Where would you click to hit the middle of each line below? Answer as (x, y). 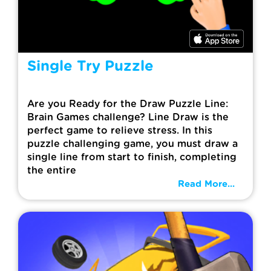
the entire (52, 171)
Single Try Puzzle (90, 67)
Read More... (206, 184)
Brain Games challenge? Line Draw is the (128, 117)
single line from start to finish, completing (132, 157)
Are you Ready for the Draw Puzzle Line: (128, 104)
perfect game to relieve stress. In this (120, 131)
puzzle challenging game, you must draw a (132, 144)
